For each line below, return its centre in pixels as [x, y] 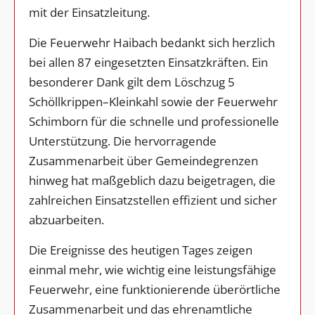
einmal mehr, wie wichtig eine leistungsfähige [153, 270]
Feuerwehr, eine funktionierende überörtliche [155, 290]
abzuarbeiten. [66, 220]
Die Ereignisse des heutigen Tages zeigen [141, 250]
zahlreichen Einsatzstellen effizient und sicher [153, 200]
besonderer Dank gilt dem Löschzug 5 [132, 82]
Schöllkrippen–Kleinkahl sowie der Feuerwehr [153, 102]
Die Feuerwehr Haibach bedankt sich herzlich [152, 43]
